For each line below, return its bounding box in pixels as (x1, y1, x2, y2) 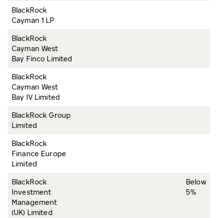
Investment (12, 188, 52, 196)
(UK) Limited (12, 208, 53, 217)
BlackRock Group (12, 111, 71, 119)
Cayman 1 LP (12, 16, 54, 24)
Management (12, 198, 57, 206)
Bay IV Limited (12, 93, 60, 101)
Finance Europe (12, 149, 66, 158)
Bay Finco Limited (12, 54, 73, 63)
